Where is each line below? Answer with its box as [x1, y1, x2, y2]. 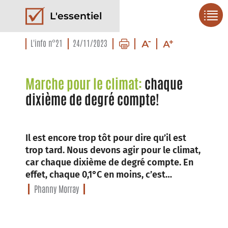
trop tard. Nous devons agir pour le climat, [25, 145, 201, 156]
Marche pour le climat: [25, 74, 145, 92]
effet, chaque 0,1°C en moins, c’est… [25, 169, 172, 180]
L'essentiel [50, 10, 102, 22]
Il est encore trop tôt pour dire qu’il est [25, 132, 186, 144]
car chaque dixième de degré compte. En [25, 157, 193, 168]
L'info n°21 [31, 38, 63, 48]
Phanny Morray [34, 183, 79, 194]
